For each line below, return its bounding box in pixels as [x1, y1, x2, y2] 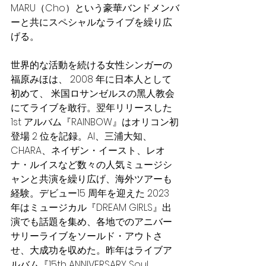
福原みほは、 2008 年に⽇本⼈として [11, 72, 172, 87]
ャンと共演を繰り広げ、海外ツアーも [11, 172, 172, 186]
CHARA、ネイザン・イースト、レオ [11, 144, 165, 158]
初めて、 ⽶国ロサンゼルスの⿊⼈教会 [11, 87, 175, 101]
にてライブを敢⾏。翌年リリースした [11, 101, 175, 115]
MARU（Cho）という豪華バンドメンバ [11, 1, 179, 15]
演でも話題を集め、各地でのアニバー [11, 215, 172, 229]
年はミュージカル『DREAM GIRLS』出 [11, 201, 172, 215]
